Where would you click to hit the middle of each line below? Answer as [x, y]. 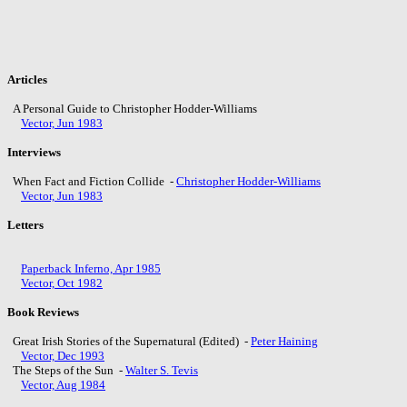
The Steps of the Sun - [66, 370]
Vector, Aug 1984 [63, 384]
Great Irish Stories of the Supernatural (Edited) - [129, 341]
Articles [27, 79]
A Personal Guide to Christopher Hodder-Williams [134, 108]
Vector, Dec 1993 [63, 355]
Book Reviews [43, 312]
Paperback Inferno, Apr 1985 [91, 268]
